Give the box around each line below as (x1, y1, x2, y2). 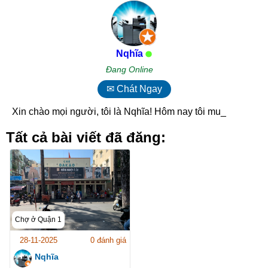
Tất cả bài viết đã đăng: (6, 129, 166, 145)
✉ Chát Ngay (106, 84, 162, 94)
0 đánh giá (90, 236, 126, 245)
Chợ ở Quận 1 (15, 215, 62, 224)
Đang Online (106, 65, 153, 74)
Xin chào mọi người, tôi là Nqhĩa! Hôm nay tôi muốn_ (12, 106, 237, 117)
